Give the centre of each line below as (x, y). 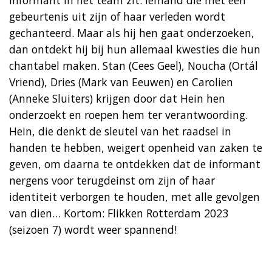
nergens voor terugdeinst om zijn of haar (112, 180)
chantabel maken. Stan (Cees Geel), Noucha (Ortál (134, 65)
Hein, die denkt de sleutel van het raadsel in (120, 131)
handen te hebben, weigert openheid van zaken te (136, 147)
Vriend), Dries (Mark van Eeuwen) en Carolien (121, 82)
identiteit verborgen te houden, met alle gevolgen (134, 196)
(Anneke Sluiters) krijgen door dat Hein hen (117, 98)
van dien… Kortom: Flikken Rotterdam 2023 (119, 213)
